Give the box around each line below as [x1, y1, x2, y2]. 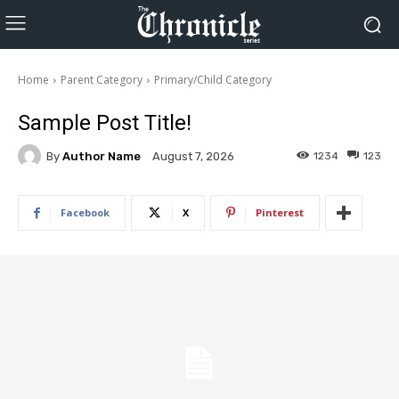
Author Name [62, 149, 141, 163]
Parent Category [61, 72, 142, 87]
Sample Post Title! [18, 110, 191, 135]
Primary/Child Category [154, 72, 272, 87]
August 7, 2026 [152, 150, 234, 164]
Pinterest [256, 206, 304, 219]
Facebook [61, 206, 110, 219]
